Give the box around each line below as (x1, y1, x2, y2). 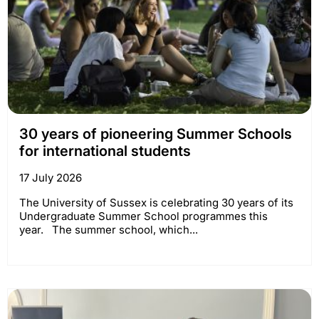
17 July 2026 (19, 171, 82, 185)
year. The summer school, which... (19, 223, 198, 237)
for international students (19, 142, 191, 160)
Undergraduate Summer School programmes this (19, 209, 268, 224)
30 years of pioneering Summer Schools (19, 125, 292, 143)
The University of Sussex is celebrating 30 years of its (19, 196, 293, 210)
